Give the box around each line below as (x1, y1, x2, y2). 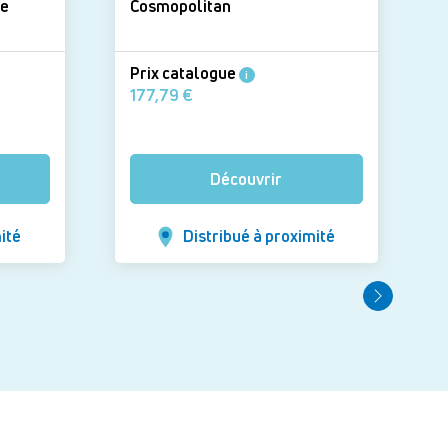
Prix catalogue (129, 62, 239, 85)
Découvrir (210, 167, 283, 190)
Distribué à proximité (182, 224, 335, 247)
